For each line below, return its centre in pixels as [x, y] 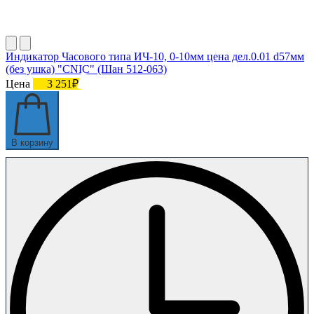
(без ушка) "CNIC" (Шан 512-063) [86, 69]
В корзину [32, 143]
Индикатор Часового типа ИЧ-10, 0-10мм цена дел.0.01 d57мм [155, 57]
